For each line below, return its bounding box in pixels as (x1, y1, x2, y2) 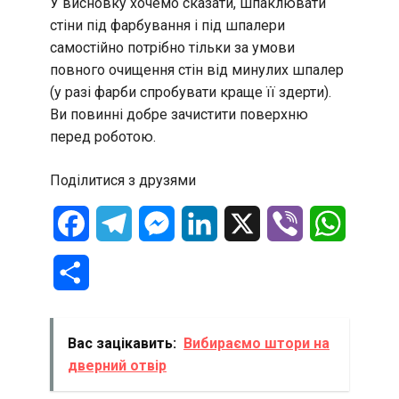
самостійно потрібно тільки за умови (50, 38, 295, 56)
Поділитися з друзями (50, 171, 196, 189)
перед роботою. (50, 127, 156, 145)
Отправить (89, 263, 159, 281)
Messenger (175, 214, 247, 232)
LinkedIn (217, 214, 271, 232)
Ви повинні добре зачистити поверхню (50, 105, 308, 123)
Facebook (89, 214, 151, 232)
